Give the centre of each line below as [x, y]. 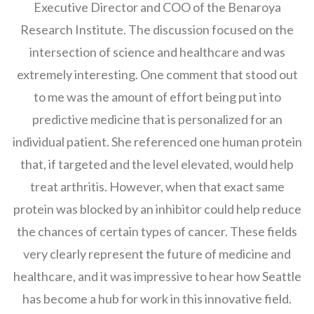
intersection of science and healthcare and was [157, 52]
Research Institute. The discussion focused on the [157, 29]
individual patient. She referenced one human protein [157, 142]
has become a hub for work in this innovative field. [157, 299]
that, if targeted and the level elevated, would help [157, 164]
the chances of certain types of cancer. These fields [157, 231]
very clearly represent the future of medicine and [157, 254]
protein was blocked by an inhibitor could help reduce [157, 209]
